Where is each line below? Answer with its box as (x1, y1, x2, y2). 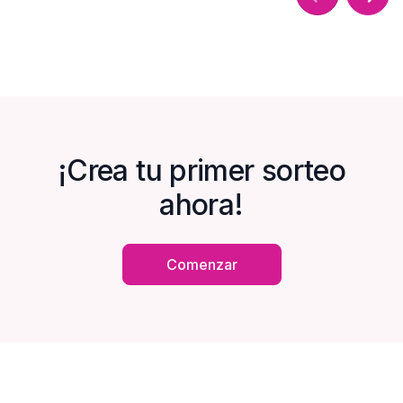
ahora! (159, 187, 244, 222)
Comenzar (166, 255, 237, 273)
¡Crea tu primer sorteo (58, 153, 345, 188)
